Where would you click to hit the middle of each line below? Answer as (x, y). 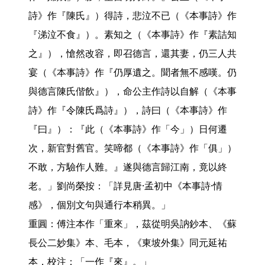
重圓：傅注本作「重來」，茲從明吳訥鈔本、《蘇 (132, 224)
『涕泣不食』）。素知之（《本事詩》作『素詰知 (132, 34)
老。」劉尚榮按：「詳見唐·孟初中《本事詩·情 (125, 186)
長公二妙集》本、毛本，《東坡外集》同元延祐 (128, 243)
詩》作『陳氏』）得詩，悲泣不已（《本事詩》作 (132, 15)
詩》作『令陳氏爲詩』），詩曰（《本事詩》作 (128, 110)
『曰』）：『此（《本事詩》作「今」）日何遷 (128, 129)
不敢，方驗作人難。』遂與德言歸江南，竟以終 (128, 167)
